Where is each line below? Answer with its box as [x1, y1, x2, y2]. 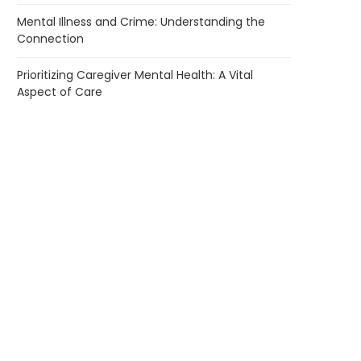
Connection [17, 31, 84, 48]
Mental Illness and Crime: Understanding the [17, 14, 265, 31]
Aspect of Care [17, 84, 102, 101]
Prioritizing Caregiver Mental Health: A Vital [17, 67, 253, 84]
